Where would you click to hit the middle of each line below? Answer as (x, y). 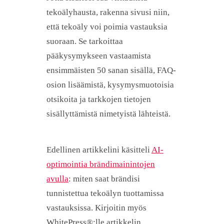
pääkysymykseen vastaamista (99, 55)
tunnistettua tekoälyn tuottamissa (105, 193)
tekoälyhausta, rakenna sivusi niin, (108, 12)
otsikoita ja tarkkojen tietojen (99, 99)
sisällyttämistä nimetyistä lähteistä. (108, 113)
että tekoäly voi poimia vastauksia (107, 26)
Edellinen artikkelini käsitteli (99, 150)
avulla (57, 179)
